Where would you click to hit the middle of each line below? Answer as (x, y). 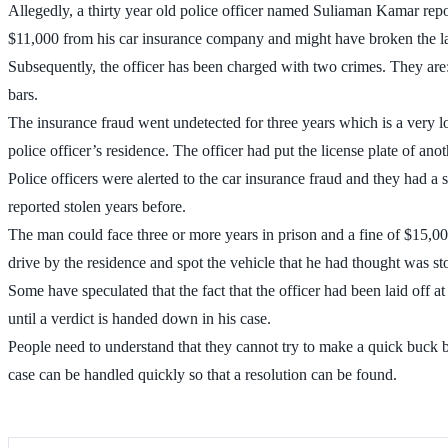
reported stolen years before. (97, 206)
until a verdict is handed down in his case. (139, 318)
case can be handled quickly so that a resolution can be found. (202, 374)
